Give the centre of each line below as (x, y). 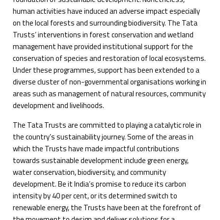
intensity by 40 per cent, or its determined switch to (95, 196)
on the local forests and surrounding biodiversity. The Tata (105, 23)
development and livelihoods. (59, 106)
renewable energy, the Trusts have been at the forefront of (107, 208)
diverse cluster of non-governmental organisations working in (110, 82)
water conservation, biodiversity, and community (90, 172)
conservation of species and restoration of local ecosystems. (110, 58)
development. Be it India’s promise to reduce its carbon (100, 184)
